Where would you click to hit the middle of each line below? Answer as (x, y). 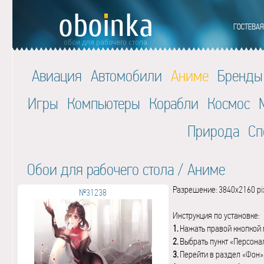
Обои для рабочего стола (100, 169)
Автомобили (126, 76)
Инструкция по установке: (216, 215)
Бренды (240, 76)
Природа (213, 131)
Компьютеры (103, 103)
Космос (228, 103)
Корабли (174, 103)
